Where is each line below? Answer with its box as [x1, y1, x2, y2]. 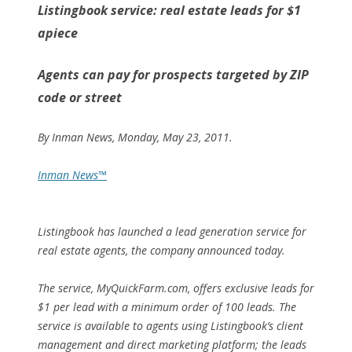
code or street [38, 89, 122, 106]
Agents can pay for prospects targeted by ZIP [38, 66, 309, 83]
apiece [38, 24, 78, 42]
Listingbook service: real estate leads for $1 [38, 2, 301, 19]
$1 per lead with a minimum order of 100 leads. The [38, 299, 296, 314]
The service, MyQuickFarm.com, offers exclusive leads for [38, 280, 314, 295]
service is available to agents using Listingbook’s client [38, 318, 303, 333]
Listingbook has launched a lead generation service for [38, 224, 306, 239]
